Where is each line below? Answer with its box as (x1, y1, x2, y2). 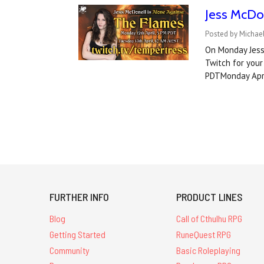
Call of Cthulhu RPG (176, 213, 243, 225)
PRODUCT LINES (176, 190, 243, 204)
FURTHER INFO (49, 190, 109, 204)
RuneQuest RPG (176, 228, 232, 240)
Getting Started (49, 228, 105, 240)
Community (49, 244, 90, 256)
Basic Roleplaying (176, 244, 241, 256)
